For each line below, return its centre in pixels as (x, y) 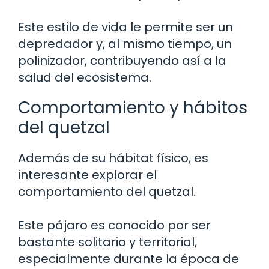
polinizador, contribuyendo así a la (122, 61)
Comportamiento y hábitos (133, 108)
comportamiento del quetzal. (107, 192)
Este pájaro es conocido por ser (114, 225)
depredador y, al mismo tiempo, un (125, 44)
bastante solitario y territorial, (107, 242)
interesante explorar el (87, 175)
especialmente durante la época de (128, 259)
